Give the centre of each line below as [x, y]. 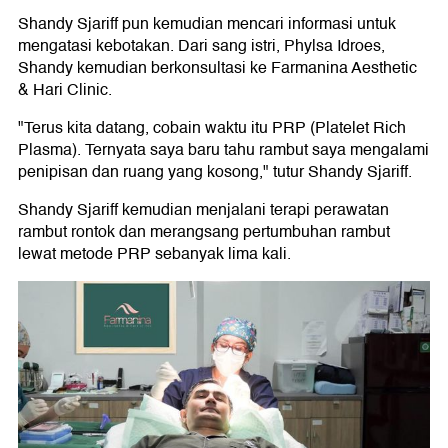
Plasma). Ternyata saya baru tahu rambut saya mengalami [223, 150]
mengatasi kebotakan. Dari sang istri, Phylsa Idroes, [201, 46]
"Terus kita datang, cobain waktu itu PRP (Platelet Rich [212, 128]
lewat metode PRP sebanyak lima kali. [154, 254]
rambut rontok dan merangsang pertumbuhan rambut [204, 232]
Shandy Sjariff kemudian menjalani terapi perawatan [203, 210]
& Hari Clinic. [65, 90]
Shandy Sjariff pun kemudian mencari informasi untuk [207, 24]
